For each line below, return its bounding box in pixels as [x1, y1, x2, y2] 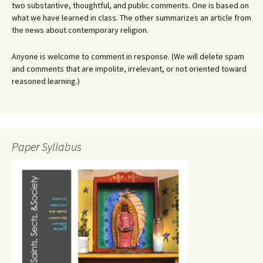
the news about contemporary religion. [12, 25, 149, 35]
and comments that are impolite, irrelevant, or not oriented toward [12, 63, 247, 74]
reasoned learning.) [12, 76, 80, 86]
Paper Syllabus [12, 139, 82, 154]
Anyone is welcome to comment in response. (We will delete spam [12, 51, 244, 62]
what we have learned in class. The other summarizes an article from [12, 12, 251, 23]
